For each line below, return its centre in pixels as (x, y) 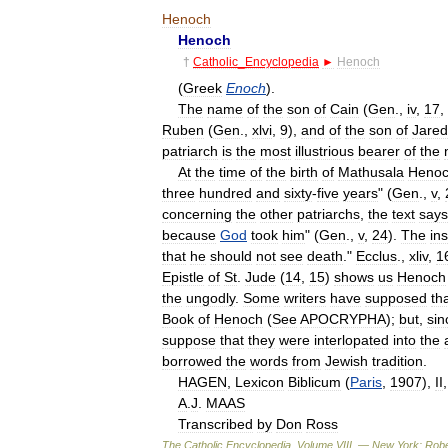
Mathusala (371, 171)
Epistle (183, 276)
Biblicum (314, 381)
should (231, 255)
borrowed (192, 360)
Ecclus (376, 255)
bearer (379, 150)
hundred (225, 192)
